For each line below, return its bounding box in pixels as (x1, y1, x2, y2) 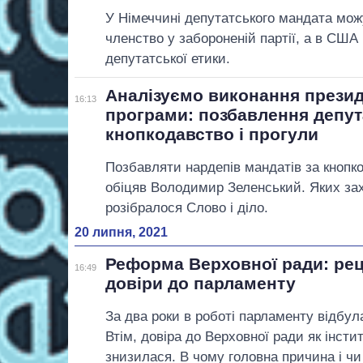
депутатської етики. (105, 51, 231, 67)
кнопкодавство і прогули (105, 125, 319, 144)
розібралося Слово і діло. (105, 200, 269, 216)
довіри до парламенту (105, 274, 297, 293)
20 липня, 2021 (75, 225, 168, 240)
